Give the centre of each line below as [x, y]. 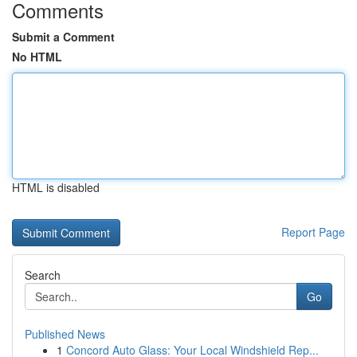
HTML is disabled [56, 187]
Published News [65, 334]
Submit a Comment [63, 37]
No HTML [37, 57]
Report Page [313, 232]
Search [43, 275]
